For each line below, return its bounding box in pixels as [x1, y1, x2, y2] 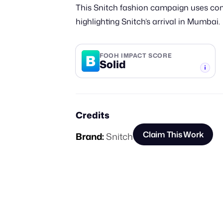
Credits [76, 109, 110, 121]
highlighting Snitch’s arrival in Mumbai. [76, 16, 220, 27]
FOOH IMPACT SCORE [100, 51, 172, 60]
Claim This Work [143, 129, 204, 140]
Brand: [76, 130, 104, 143]
